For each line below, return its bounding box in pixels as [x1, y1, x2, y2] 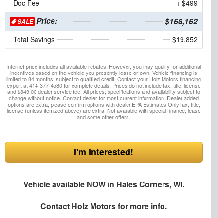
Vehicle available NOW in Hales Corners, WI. [23, 178, 184, 190]
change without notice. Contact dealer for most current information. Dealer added [9, 93, 199, 102]
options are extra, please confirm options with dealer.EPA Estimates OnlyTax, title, [7, 100, 200, 108]
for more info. [116, 200, 167, 212]
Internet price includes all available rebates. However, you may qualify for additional [6, 62, 201, 70]
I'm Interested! [74, 145, 134, 158]
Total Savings [13, 34, 54, 44]
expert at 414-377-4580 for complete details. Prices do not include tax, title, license [7, 81, 201, 89]
